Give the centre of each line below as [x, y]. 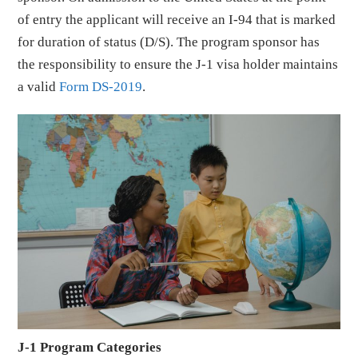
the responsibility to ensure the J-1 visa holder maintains [178, 64]
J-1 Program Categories [90, 347]
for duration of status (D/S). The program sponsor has [169, 42]
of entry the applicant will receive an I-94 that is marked [177, 20]
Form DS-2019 [101, 87]
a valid [39, 87]
